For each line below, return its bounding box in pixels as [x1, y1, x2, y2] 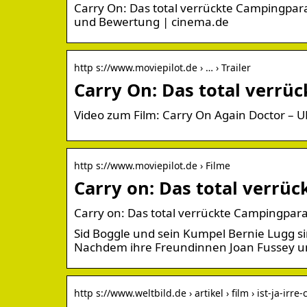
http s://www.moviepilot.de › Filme [74, 158, 230, 172]
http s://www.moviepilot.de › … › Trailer [74, 60, 251, 74]
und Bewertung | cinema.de [74, 13, 229, 29]
